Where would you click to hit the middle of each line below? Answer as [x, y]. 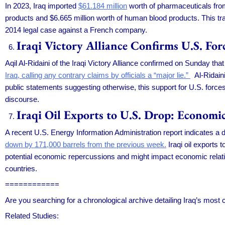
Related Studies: [33, 216]
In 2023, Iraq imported [42, 6]
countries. [21, 168]
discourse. [22, 99]
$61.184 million [103, 6]
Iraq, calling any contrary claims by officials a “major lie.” [98, 75]
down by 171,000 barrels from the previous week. [86, 144]
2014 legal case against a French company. [76, 30]
